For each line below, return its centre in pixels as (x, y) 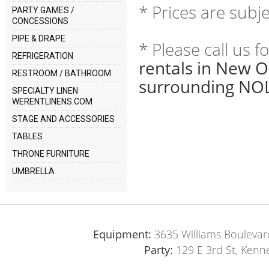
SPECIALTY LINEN (45, 91)
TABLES (28, 136)
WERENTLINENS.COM (53, 101)
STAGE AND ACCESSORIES (64, 119)
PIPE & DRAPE (39, 38)
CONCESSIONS (41, 21)
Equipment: (122, 234)
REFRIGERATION (43, 56)
